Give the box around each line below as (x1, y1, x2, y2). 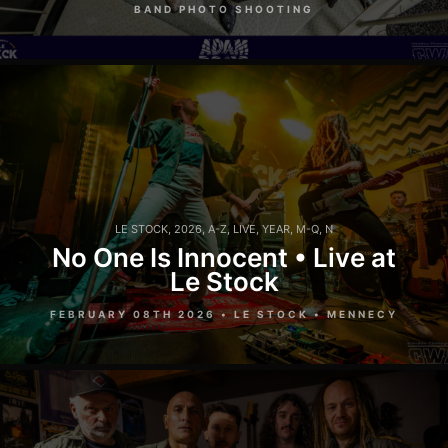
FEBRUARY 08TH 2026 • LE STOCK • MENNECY (50, 307, 398, 320)
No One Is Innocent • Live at (52, 241, 396, 273)
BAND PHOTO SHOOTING (134, 3, 314, 16)
